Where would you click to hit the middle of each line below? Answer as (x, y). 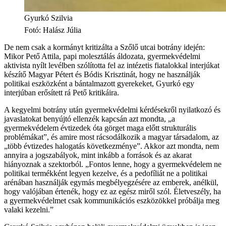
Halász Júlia (62, 30)
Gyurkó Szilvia (48, 18)
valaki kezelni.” (29, 209)
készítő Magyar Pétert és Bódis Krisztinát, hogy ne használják (102, 74)
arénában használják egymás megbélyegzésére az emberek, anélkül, (111, 182)
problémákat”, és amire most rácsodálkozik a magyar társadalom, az (111, 137)
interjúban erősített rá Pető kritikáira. (62, 92)
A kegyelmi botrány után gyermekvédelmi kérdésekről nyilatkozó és (112, 109)
